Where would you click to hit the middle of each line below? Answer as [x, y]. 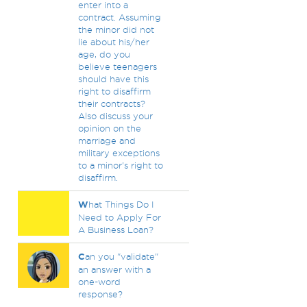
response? [100, 294]
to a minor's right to [120, 165]
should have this [113, 79]
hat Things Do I [121, 204]
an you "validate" [121, 256]
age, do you [104, 54]
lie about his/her [113, 42]
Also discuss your [115, 116]
